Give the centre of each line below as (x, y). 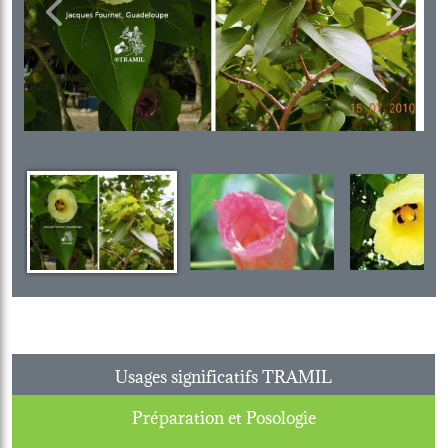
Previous (85, 23)
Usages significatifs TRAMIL (223, 374)
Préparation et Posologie (223, 415)
